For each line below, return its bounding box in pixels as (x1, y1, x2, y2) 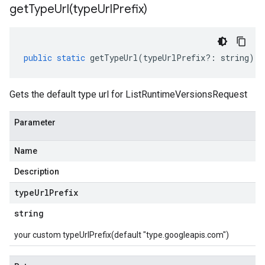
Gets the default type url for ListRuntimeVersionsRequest (9, 89, 247, 100)
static (57, 52, 85, 63)
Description (14, 167, 59, 176)
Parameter (14, 118, 56, 127)
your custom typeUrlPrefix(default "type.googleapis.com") (14, 230, 229, 240)
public (24, 52, 52, 63)
